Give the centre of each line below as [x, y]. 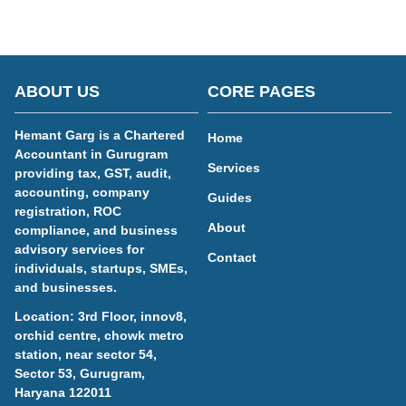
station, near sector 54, [86, 354]
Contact [232, 257]
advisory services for [79, 249]
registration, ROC [68, 211]
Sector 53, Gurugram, [80, 373]
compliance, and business [96, 230]
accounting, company [82, 192]
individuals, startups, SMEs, [101, 268]
